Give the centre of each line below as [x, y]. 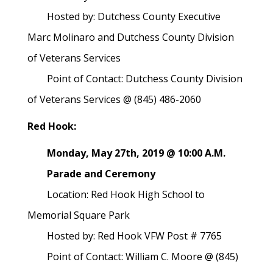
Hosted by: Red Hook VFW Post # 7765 [125, 236]
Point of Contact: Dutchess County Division [135, 79]
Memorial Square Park [80, 215]
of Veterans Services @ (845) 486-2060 [126, 99]
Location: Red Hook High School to [116, 194]
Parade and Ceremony [91, 174]
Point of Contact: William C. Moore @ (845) [133, 257]
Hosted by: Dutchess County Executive [124, 16]
